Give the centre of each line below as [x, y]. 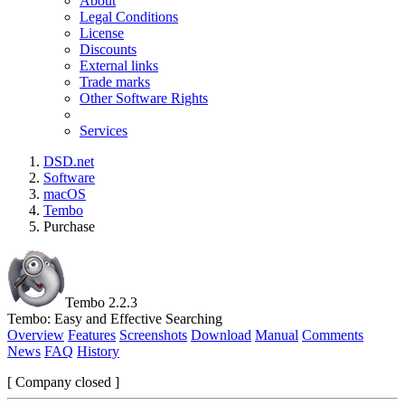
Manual [277, 335]
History [98, 351]
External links [119, 66]
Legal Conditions [129, 17]
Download [221, 335]
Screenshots [153, 335]
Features [92, 335]
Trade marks [115, 82]
